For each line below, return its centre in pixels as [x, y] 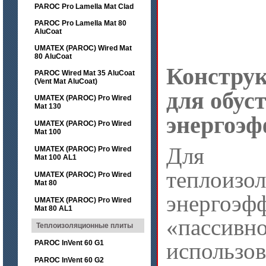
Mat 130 [48, 106]
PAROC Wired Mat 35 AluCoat [85, 73]
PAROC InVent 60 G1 [69, 243]
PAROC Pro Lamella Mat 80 [80, 23]
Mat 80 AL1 [53, 208]
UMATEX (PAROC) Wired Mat [83, 48]
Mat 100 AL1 [56, 157]
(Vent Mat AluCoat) [66, 81]
